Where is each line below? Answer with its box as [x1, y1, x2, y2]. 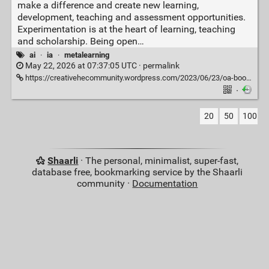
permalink [142, 61, 180, 71]
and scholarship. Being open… [17, 35, 144, 47]
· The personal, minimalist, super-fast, [78, 155, 239, 167]
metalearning [64, 50, 110, 59]
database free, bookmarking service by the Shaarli [32, 166, 243, 178]
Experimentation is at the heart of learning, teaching [17, 23, 235, 35]
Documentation [132, 178, 198, 190]
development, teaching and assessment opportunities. [17, 11, 246, 23]
